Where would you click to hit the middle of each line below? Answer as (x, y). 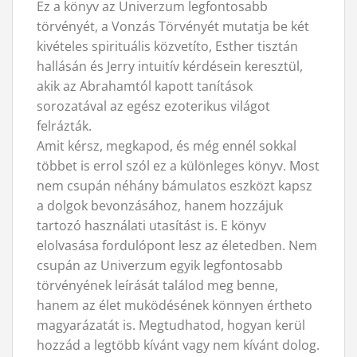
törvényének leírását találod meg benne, (157, 285)
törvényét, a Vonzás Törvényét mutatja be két (173, 26)
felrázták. (64, 126)
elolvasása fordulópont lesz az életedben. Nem (177, 245)
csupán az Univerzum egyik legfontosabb (160, 265)
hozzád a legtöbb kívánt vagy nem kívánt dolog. (178, 345)
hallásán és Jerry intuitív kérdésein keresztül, (170, 66)
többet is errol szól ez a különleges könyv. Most (178, 165)
